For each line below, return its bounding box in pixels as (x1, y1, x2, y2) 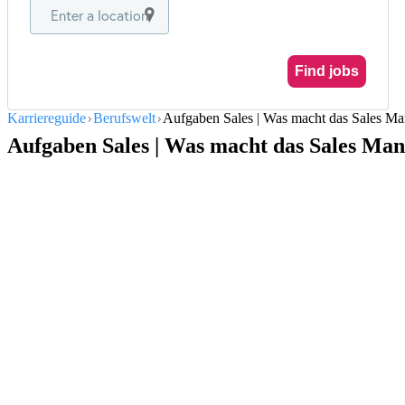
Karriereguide (7, 110, 86, 126)
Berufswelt (93, 110, 155, 126)
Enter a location (51, 5, 148, 24)
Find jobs (295, 63, 359, 79)
